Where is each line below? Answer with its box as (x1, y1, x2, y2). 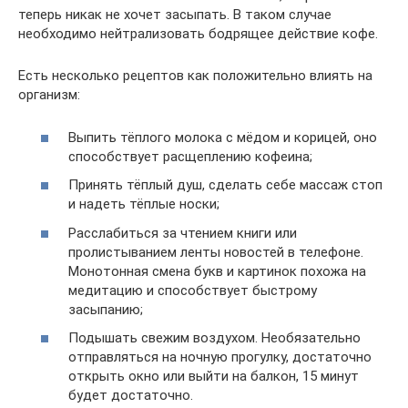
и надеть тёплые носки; (68, 196, 219, 212)
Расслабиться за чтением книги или (68, 224, 297, 241)
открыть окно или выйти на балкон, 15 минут (68, 368, 359, 384)
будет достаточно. (68, 387, 193, 403)
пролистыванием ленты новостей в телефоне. (68, 243, 363, 260)
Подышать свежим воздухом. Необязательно (68, 330, 361, 346)
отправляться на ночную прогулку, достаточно (68, 349, 372, 365)
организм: (18, 87, 80, 103)
